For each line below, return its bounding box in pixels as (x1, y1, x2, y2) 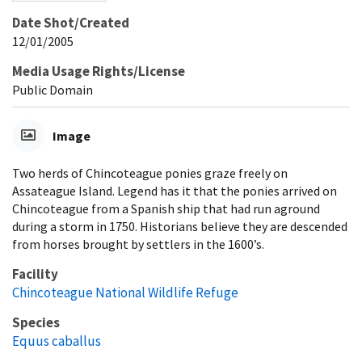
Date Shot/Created (12, 13, 129, 32)
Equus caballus (12, 331, 101, 350)
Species (12, 313, 60, 331)
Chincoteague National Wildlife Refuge (12, 283, 238, 301)
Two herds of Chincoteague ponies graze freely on (12, 164, 288, 181)
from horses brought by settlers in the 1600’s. (12, 235, 264, 252)
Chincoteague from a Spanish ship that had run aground (12, 200, 320, 217)
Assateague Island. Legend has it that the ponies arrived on (12, 182, 337, 199)
